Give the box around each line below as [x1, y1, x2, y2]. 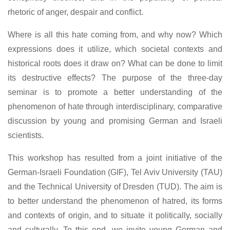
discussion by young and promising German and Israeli [8, 116, 222, 125]
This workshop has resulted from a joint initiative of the [8, 153, 222, 162]
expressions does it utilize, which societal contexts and [8, 44, 222, 53]
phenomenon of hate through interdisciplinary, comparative [8, 102, 222, 111]
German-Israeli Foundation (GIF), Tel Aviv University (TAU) [8, 167, 222, 177]
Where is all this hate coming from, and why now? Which [8, 30, 222, 39]
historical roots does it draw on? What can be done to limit [8, 59, 222, 68]
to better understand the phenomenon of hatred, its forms [8, 196, 222, 205]
